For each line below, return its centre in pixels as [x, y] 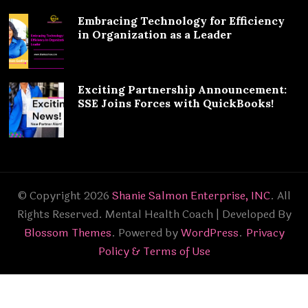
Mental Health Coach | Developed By [198, 214]
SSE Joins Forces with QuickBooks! [176, 103]
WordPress [209, 232]
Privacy [265, 232]
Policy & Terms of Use [154, 251]
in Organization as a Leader [155, 34]
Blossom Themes [67, 232]
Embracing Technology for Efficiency [181, 20]
